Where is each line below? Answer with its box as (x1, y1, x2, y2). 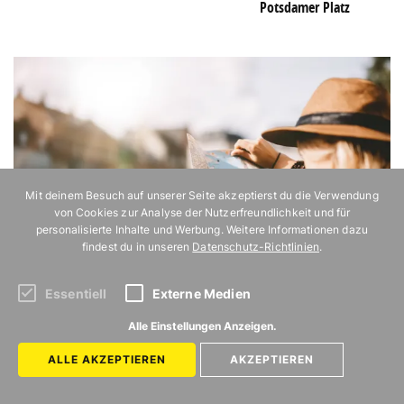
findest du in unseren (81, 240, 193, 253)
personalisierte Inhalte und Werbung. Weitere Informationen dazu (35, 223, 369, 236)
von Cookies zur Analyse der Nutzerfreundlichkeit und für (53, 206, 351, 219)
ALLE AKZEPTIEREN (48, 353, 166, 366)
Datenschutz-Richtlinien (192, 240, 320, 253)
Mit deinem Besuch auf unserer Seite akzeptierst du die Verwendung (25, 188, 379, 202)
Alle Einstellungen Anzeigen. (127, 319, 277, 333)
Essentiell (45, 286, 107, 301)
